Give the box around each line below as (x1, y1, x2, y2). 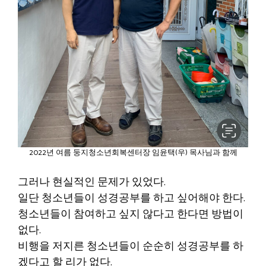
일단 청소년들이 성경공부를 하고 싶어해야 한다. (18, 189, 245, 208)
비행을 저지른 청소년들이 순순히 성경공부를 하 (18, 237, 243, 256)
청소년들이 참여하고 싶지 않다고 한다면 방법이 (18, 205, 243, 224)
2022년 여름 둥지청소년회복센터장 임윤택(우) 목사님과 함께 (28, 147, 237, 160)
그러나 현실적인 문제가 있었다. (18, 173, 166, 192)
